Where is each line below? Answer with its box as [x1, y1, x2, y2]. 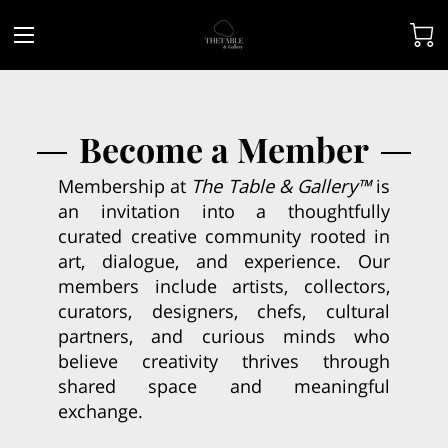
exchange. [58, 397, 143, 423]
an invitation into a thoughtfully [58, 197, 390, 223]
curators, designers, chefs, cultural [58, 297, 390, 323]
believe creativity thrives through [58, 347, 390, 373]
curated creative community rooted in [58, 222, 390, 248]
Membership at [58, 172, 192, 198]
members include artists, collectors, [58, 272, 390, 298]
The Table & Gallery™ [191, 172, 371, 198]
